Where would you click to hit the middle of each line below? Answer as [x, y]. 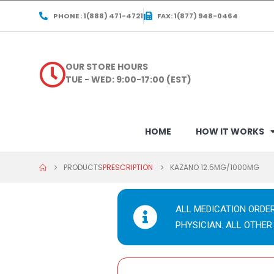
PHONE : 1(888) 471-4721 [98, 16]
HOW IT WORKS [230, 131]
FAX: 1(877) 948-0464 [198, 16]
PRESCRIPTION [128, 167]
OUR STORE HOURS [107, 66]
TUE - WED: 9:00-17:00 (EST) [129, 79]
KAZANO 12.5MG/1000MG [215, 167]
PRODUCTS [83, 167]
